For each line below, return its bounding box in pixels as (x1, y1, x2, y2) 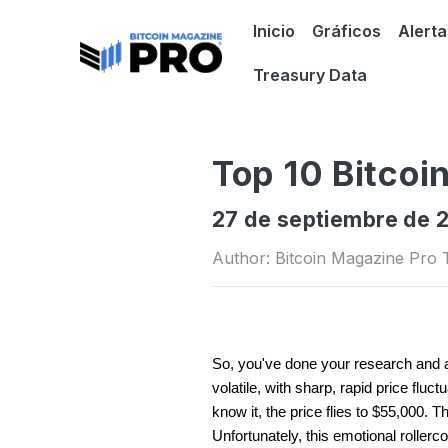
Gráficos (311, 20, 381, 41)
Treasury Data (252, 64, 367, 85)
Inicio (252, 20, 295, 41)
